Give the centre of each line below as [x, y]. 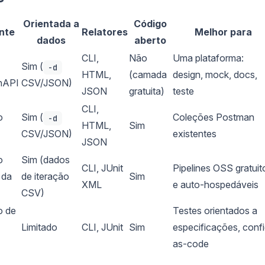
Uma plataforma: [208, 58]
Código [150, 23]
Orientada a [51, 23]
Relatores [105, 32]
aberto [150, 40]
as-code [191, 243]
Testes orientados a [215, 210]
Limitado [39, 227]
